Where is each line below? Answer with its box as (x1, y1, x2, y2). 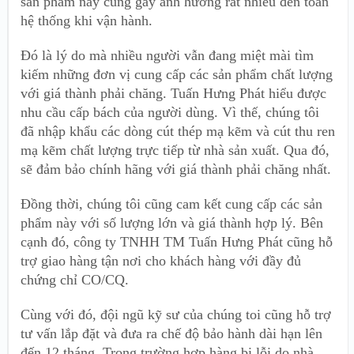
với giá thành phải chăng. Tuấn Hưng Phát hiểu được (21, 85, 326, 102)
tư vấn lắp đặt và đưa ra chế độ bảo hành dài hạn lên (21, 326, 322, 342)
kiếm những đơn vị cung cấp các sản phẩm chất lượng (21, 66, 333, 83)
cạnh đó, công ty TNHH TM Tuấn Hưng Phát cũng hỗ (21, 234, 333, 250)
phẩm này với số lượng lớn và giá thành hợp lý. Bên (21, 215, 323, 232)
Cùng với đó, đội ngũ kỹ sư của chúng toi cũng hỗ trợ (21, 307, 331, 323)
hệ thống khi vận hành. (21, 13, 153, 29)
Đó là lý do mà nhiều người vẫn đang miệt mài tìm (21, 47, 314, 64)
